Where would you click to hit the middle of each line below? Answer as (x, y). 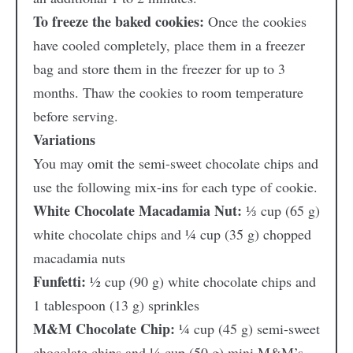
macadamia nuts (79, 258)
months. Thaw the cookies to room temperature (168, 93)
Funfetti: (59, 282)
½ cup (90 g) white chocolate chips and (201, 282)
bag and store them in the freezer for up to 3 (159, 69)
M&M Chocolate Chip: (106, 329)
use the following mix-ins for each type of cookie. (175, 187)
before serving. (78, 116)
